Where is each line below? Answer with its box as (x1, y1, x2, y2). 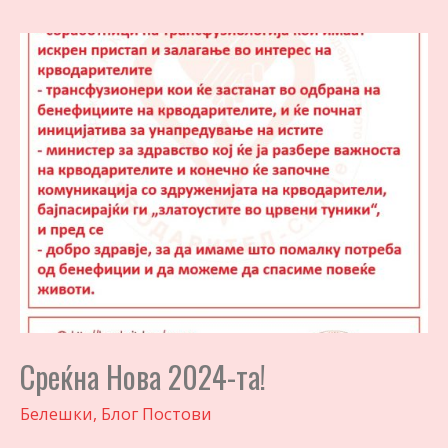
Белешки (20, 402, 93, 426)
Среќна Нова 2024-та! (20, 354, 266, 400)
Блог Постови (101, 402, 212, 426)
